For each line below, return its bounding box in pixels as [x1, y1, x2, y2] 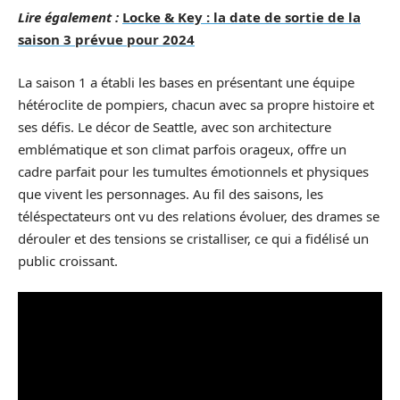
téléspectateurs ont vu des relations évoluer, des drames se [18, 206, 379, 225]
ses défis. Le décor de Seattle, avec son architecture [18, 117, 331, 136]
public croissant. [18, 251, 118, 270]
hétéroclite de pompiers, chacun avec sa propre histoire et [18, 95, 374, 113]
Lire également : [18, 8, 119, 26]
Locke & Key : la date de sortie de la [122, 8, 361, 26]
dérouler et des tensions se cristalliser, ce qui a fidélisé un [18, 229, 369, 247]
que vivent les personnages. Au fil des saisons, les [18, 184, 323, 203]
